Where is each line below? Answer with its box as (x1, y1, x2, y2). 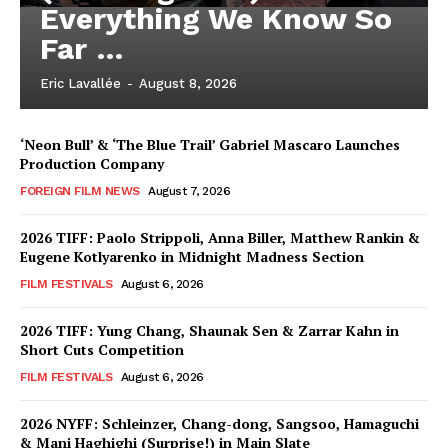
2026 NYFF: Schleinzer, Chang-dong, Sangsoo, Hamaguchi (20, 414, 419, 434)
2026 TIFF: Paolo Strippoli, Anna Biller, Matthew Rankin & (20, 228, 420, 248)
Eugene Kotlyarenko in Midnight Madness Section (20, 247, 364, 267)
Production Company (20, 154, 164, 174)
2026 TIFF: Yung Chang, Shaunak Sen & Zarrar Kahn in (20, 321, 399, 341)
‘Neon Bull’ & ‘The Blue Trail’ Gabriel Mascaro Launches (20, 135, 400, 155)
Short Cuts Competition (20, 340, 184, 360)
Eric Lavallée (40, 76, 121, 92)
